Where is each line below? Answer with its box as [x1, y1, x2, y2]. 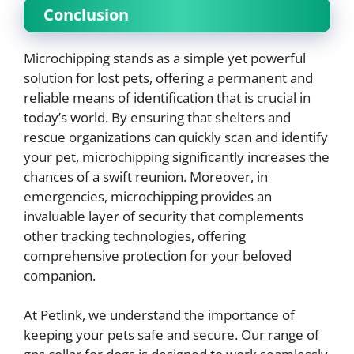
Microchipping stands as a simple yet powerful [24, 48, 306, 67]
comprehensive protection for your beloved [24, 246, 292, 265]
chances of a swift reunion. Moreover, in [24, 167, 268, 186]
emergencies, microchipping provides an [24, 186, 272, 205]
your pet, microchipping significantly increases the [24, 147, 330, 166]
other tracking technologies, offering [24, 226, 246, 245]
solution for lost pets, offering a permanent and [24, 68, 313, 87]
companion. [24, 265, 96, 284]
